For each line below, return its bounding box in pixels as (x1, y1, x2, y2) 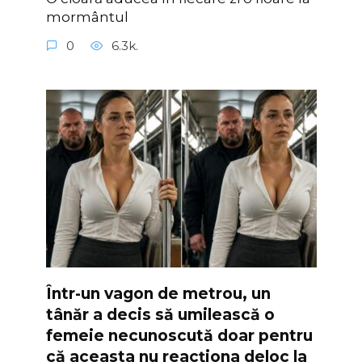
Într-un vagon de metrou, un (45, 284, 271, 303)
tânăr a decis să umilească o (45, 305, 275, 324)
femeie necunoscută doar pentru (45, 326, 313, 345)
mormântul (45, 8, 128, 26)
